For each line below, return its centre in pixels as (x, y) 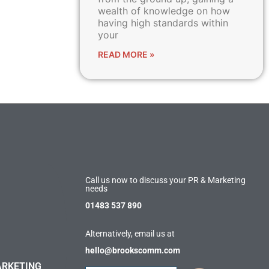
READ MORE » (126, 54)
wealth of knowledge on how (164, 11)
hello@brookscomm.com (133, 250)
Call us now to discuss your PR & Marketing (165, 180)
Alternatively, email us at (130, 234)
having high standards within (163, 23)
